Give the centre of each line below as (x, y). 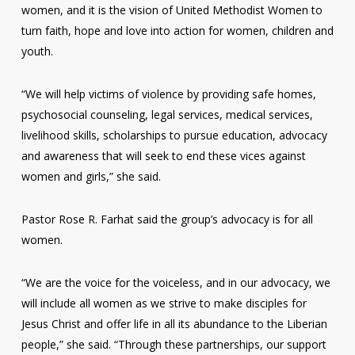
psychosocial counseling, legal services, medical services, (167, 115)
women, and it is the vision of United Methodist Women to (172, 10)
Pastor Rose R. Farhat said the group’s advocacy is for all (167, 219)
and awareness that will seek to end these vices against (163, 156)
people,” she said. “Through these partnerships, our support (174, 344)
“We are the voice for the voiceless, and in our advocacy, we (176, 282)
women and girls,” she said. (91, 176)
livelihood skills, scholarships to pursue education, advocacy (174, 135)
